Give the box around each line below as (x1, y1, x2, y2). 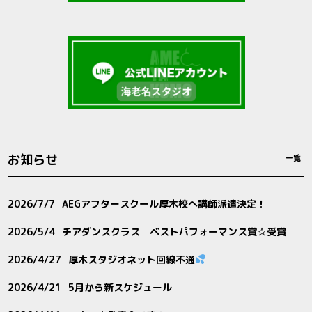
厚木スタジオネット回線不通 (68, 252, 196, 266)
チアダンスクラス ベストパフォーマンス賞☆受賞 (62, 224, 287, 238)
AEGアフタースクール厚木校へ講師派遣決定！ (62, 196, 267, 210)
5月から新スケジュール (68, 280, 173, 294)
